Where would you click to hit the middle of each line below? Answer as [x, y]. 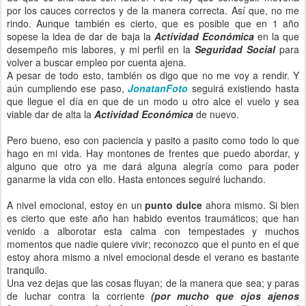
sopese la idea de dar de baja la [81, 36]
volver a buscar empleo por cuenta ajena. [97, 62]
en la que [278, 36]
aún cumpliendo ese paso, [68, 88]
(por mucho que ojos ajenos [222, 296]
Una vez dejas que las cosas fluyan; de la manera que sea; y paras [153, 283]
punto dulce [176, 205]
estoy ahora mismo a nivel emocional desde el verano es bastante [153, 257]
